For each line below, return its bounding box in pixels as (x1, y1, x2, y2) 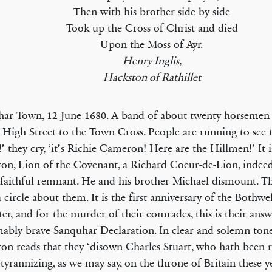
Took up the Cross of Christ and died (66, 21, 238, 35)
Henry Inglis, (122, 54, 182, 67)
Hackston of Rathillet (103, 70, 201, 84)
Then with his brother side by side (73, 5, 231, 18)
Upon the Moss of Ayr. (100, 38, 204, 51)
